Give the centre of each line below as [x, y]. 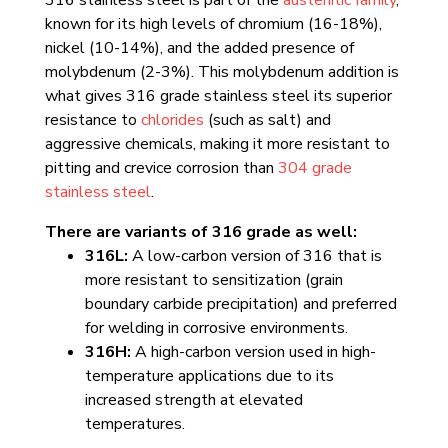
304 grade [314, 167]
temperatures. [134, 423]
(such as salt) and [267, 119]
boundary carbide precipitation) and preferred [240, 303]
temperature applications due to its [209, 375]
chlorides [172, 119]
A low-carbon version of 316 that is [254, 255]
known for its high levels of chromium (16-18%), [213, 23]
